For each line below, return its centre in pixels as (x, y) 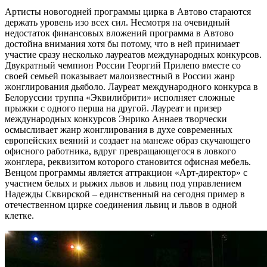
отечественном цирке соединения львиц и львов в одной (121, 204)
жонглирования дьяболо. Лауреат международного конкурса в (131, 86)
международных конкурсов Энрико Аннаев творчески (116, 119)
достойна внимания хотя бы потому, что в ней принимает (122, 44)
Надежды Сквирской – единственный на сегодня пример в (125, 194)
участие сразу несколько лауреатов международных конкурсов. (133, 54)
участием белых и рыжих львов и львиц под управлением (123, 183)
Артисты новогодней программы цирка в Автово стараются (128, 11)
